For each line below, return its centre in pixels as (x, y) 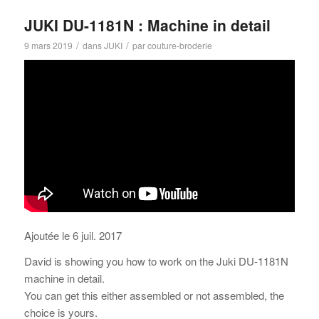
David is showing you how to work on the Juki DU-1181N (156, 261)
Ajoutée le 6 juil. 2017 (73, 235)
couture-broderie (179, 46)
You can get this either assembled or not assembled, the (154, 296)
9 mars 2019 (48, 46)
